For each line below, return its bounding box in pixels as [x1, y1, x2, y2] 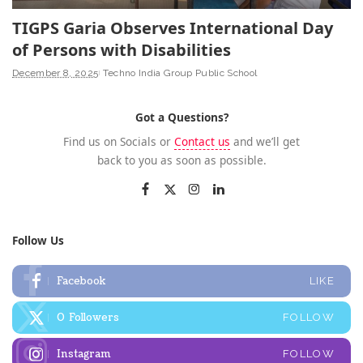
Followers [69, 310, 119, 326]
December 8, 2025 [12, 67, 99, 79]
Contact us [174, 134, 230, 150]
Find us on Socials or [63, 134, 174, 150]
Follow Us [12, 233, 64, 249]
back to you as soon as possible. [96, 152, 267, 169]
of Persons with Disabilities [12, 39, 231, 62]
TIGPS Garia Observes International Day [12, 17, 333, 40]
